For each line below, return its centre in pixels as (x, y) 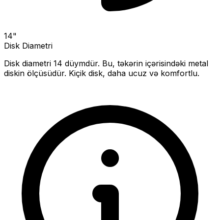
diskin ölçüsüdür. (35, 73)
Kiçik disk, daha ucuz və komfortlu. (133, 73)
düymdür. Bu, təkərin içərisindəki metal (135, 64)
